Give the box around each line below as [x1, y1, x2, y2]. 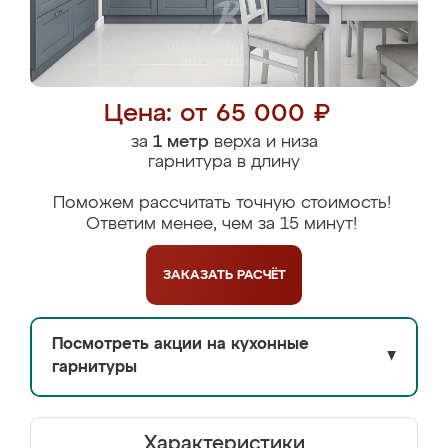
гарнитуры [52, 360, 137, 376]
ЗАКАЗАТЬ [162, 268, 237, 282]
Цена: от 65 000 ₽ [103, 102, 330, 127]
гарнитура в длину [148, 154, 300, 171]
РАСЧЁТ [236, 268, 286, 282]
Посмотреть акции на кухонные [52, 337, 309, 353]
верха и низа [208, 134, 318, 151]
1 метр [152, 134, 209, 151]
